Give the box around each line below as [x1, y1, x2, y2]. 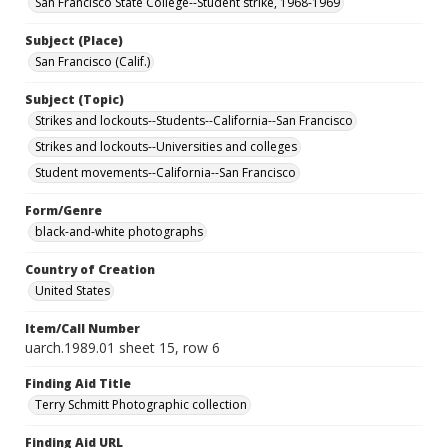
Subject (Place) [25, 32, 123, 49]
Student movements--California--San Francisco [35, 164, 296, 181]
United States [35, 282, 110, 299]
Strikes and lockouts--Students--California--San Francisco [35, 112, 353, 129]
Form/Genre [25, 202, 102, 219]
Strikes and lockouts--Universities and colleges [35, 138, 297, 155]
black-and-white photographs [35, 223, 203, 240]
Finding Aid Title [25, 375, 131, 392]
